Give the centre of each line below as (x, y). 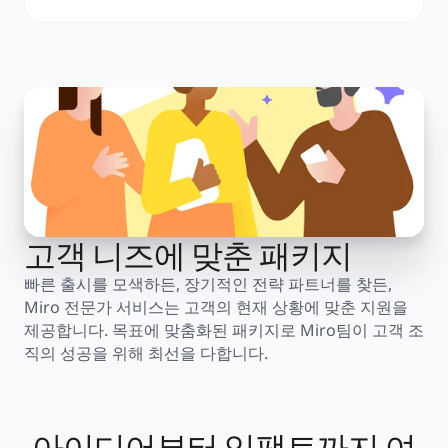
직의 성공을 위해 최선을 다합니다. (146, 353)
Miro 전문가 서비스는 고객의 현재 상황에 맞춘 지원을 (216, 307)
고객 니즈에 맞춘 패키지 (188, 255)
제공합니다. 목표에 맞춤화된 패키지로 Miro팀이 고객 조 (224, 330)
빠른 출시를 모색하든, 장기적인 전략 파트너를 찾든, (208, 284)
